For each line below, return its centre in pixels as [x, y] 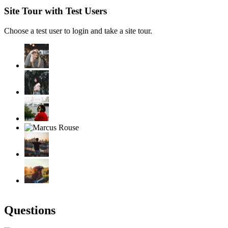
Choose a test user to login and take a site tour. [78, 31]
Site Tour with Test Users [55, 11]
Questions [30, 210]
